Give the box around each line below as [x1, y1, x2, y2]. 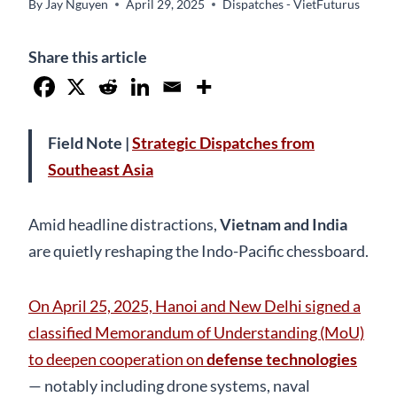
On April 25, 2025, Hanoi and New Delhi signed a [28, 295, 361, 315]
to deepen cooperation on [28, 348, 206, 369]
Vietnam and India [220, 214, 347, 234]
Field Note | [48, 132, 132, 152]
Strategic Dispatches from [132, 132, 315, 152]
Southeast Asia [48, 159, 153, 179]
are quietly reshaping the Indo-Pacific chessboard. [28, 240, 369, 261]
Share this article [28, 46, 147, 66]
